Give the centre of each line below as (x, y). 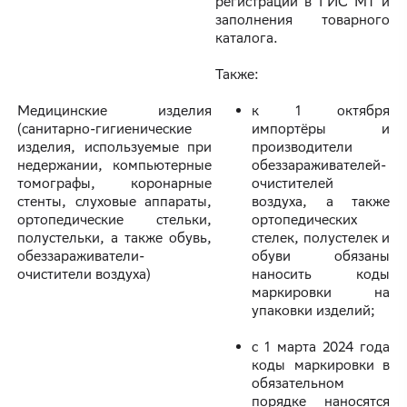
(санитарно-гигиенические (104, 129)
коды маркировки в (321, 365)
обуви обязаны (321, 256)
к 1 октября (321, 111)
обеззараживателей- (319, 165)
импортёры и (321, 129)
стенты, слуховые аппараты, (114, 202)
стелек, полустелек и (321, 238)
